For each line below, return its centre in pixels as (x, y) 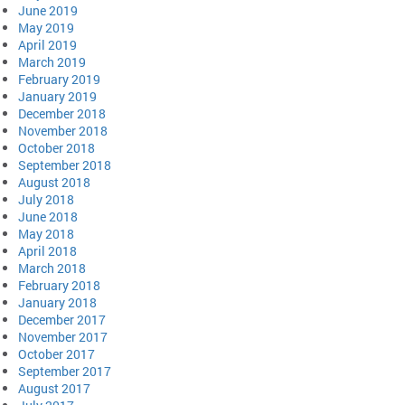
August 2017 (54, 388)
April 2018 (47, 250)
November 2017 (63, 336)
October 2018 (57, 147)
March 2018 (52, 268)
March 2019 (52, 61)
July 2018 (46, 199)
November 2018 (63, 130)
